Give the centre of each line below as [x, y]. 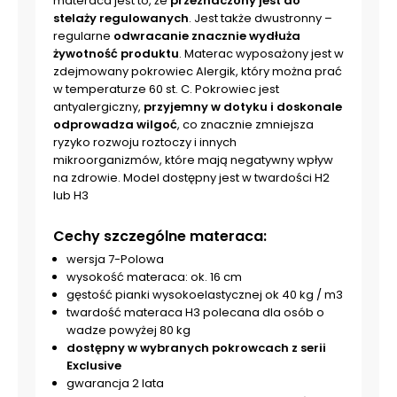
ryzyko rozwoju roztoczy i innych [145, 143]
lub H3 [71, 196]
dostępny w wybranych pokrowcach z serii [196, 348]
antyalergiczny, [98, 107]
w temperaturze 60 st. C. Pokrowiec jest [166, 90]
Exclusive [94, 366]
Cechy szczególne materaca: [160, 237]
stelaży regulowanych [121, 19]
